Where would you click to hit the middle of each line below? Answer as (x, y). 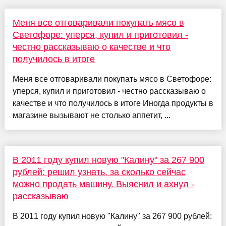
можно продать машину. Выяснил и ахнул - (103, 184)
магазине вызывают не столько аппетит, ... (91, 115)
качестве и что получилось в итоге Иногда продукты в (113, 103)
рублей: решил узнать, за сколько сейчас (99, 172)
